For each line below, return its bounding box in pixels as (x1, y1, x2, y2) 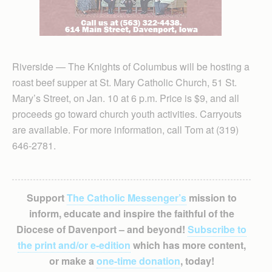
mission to (186, 191, 237, 205)
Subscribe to (188, 222, 246, 236)
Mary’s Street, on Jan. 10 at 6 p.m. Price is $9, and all (12, 91, 239, 105)
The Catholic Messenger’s (66, 191, 186, 205)
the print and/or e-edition (17, 238, 131, 252)
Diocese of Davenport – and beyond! (16, 222, 188, 236)
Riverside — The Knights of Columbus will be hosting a (12, 59, 250, 73)
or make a (49, 254, 97, 268)
